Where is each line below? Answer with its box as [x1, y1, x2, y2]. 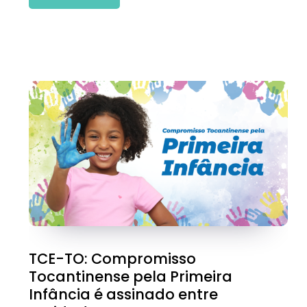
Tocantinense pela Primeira [29, 267, 232, 287]
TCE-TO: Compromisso [29, 249, 196, 269]
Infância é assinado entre [29, 284, 218, 305]
